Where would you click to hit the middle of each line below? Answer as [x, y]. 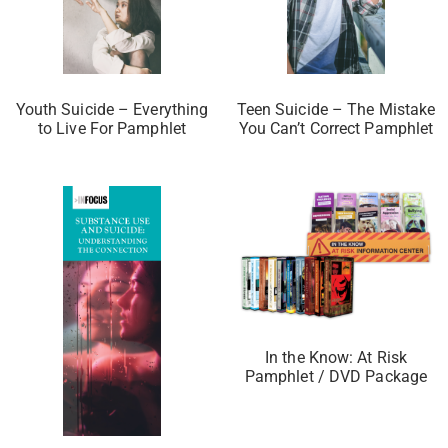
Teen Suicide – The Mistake [336, 109]
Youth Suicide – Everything [112, 109]
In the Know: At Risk [336, 358]
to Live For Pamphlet [111, 128]
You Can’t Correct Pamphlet [336, 128]
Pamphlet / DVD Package [336, 377]
